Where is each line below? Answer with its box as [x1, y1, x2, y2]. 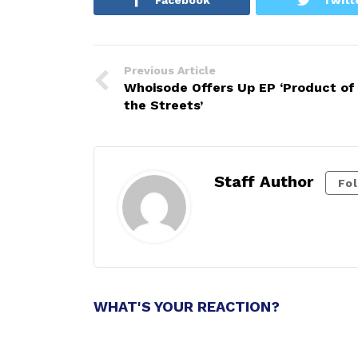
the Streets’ [124, 97, 203, 113]
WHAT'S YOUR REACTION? [93, 297, 280, 315]
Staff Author [214, 171, 313, 191]
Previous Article [124, 63, 216, 77]
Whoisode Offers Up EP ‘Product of [124, 79, 355, 95]
